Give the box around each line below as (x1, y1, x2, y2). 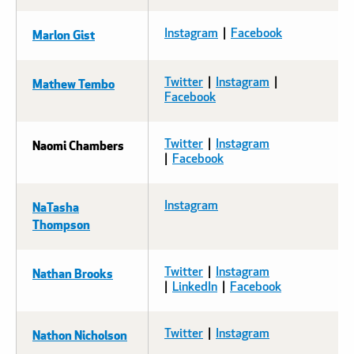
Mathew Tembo (32, 73, 115, 92)
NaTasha (32, 197, 79, 216)
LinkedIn (172, 281, 217, 294)
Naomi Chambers (32, 135, 124, 154)
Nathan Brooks (32, 263, 113, 282)
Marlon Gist (32, 24, 95, 43)
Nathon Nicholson (32, 325, 127, 344)
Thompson (32, 214, 90, 233)
